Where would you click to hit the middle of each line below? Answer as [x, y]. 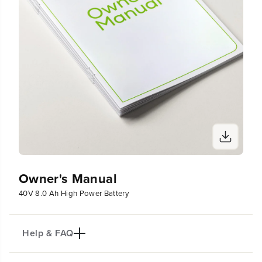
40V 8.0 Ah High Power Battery [74, 193]
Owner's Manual [68, 178]
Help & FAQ [48, 233]
